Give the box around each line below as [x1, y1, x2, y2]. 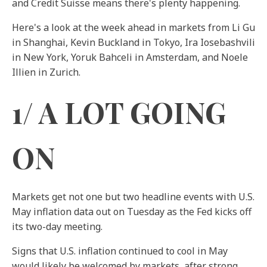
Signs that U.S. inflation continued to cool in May [12, 244, 228, 257]
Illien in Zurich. [12, 66, 80, 79]
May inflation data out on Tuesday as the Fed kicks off [12, 205, 252, 218]
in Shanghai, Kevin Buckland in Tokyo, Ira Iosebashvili [12, 36, 255, 49]
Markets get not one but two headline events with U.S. [12, 190, 254, 203]
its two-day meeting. [12, 220, 103, 233]
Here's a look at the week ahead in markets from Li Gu [12, 21, 255, 34]
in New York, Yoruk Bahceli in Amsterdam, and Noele [12, 51, 248, 64]
